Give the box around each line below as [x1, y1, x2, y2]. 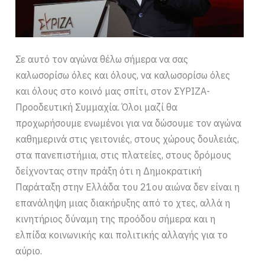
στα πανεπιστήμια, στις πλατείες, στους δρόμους [15, 148, 232, 161]
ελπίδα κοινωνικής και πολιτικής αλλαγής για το [15, 228, 228, 241]
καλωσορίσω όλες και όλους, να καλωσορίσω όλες [15, 69, 231, 81]
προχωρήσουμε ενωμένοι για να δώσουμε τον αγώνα [15, 117, 242, 129]
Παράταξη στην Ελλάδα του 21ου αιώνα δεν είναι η [15, 180, 240, 193]
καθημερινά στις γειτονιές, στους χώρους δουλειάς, [15, 132, 240, 145]
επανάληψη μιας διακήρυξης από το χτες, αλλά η [15, 196, 231, 209]
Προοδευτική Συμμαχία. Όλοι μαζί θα [15, 101, 178, 113]
